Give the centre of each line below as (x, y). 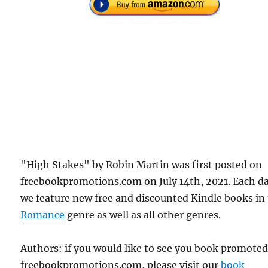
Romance (43, 215)
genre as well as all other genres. (143, 215)
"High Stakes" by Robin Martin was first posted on (141, 165)
